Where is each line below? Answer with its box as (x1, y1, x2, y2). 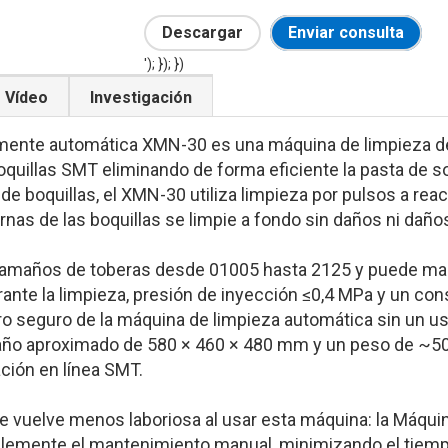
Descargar (162, 23, 243, 43)
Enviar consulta (288, 23, 405, 43)
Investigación (90, 88, 192, 108)
